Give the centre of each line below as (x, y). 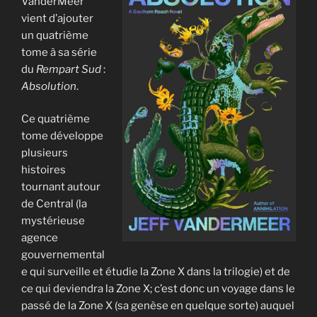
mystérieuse (53, 221)
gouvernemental (63, 255)
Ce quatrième (56, 119)
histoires (44, 170)
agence (40, 238)
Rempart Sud (70, 69)
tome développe (62, 136)
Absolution (49, 86)
